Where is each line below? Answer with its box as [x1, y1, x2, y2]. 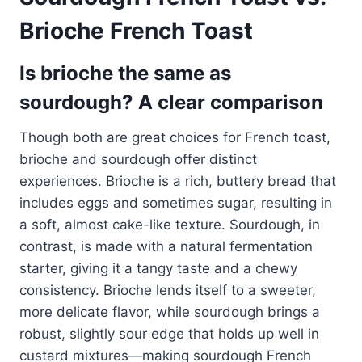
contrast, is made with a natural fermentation [19, 238, 313, 255]
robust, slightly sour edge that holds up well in [19, 325, 319, 342]
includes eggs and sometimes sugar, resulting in [19, 194, 332, 211]
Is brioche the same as [19, 61, 231, 85]
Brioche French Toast [19, 16, 253, 44]
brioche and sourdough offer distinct [19, 150, 257, 167]
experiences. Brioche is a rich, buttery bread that [19, 172, 336, 189]
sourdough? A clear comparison [19, 90, 323, 114]
